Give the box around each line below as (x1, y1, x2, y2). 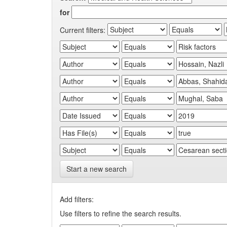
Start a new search (66, 163, 127, 174)
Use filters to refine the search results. (60, 208, 181, 218)
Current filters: (60, 24, 105, 35)
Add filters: (60, 194, 94, 204)
